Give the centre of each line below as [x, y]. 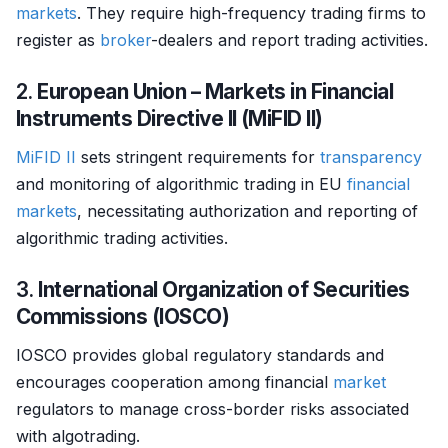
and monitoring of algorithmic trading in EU [181, 184]
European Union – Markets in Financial [215, 91]
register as [58, 40]
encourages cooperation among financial [174, 382]
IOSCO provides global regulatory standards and [200, 355]
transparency [371, 157]
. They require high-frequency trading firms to [251, 13]
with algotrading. [78, 436]
